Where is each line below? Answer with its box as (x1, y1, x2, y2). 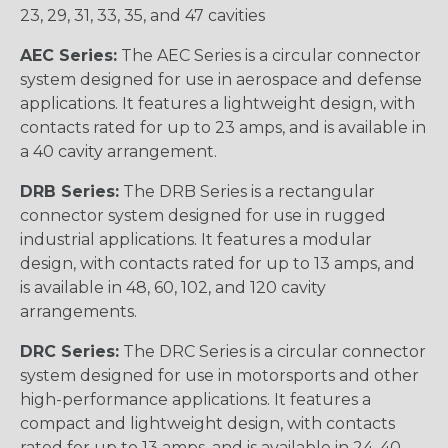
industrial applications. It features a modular (20, 229, 372, 249)
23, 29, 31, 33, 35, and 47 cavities (20, 5, 265, 25)
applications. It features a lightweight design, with (20, 93, 415, 113)
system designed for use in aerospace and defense (20, 69, 422, 89)
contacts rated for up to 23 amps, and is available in (20, 117, 426, 137)
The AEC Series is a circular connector (117, 45, 421, 65)
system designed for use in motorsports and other (20, 365, 419, 385)
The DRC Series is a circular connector (119, 341, 426, 361)
